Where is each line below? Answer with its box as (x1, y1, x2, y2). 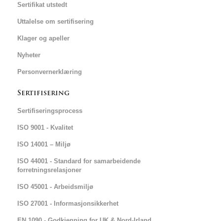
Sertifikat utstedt (17, 1, 67, 8)
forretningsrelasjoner (17, 166, 81, 174)
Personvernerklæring (17, 68, 82, 75)
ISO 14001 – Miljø (17, 141, 71, 148)
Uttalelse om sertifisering (17, 18, 94, 25)
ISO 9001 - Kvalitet (17, 124, 73, 131)
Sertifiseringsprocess (17, 107, 82, 114)
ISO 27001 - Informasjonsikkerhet (17, 200, 118, 207)
